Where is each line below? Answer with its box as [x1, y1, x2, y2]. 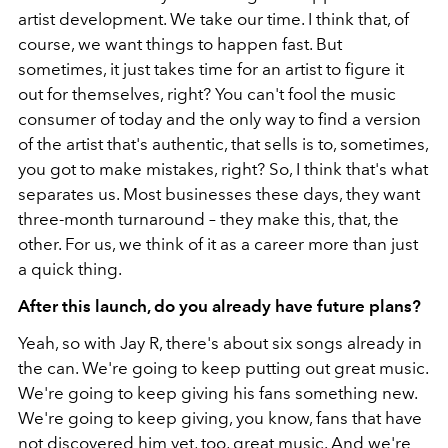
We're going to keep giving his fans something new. [18, 383, 417, 404]
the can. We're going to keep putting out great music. [18, 358, 428, 379]
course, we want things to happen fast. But [18, 34, 342, 55]
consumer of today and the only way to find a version [18, 109, 421, 130]
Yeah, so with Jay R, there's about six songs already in [18, 333, 422, 354]
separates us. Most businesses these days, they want [18, 184, 420, 205]
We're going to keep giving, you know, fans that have [18, 408, 422, 429]
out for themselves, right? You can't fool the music [18, 84, 396, 105]
